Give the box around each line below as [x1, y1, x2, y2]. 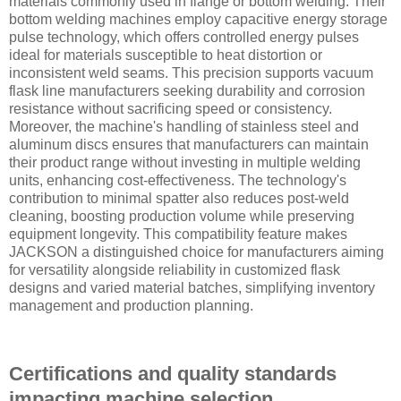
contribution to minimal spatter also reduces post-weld [9, 191, 349, 207]
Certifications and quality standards [9, 362, 337, 385]
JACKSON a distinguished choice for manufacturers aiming [9, 244, 384, 260]
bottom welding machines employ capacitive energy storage [9, 12, 388, 28]
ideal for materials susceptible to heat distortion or [9, 47, 322, 64]
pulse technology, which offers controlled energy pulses [9, 30, 359, 46]
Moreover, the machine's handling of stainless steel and [9, 119, 359, 135]
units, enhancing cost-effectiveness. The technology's [9, 173, 346, 189]
